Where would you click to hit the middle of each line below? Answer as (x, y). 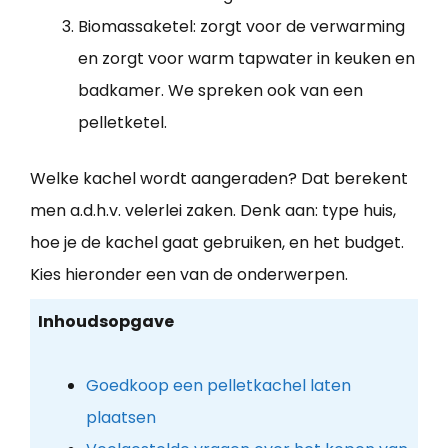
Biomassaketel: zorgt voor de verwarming (241, 26)
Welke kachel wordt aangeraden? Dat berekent (219, 178)
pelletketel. (122, 122)
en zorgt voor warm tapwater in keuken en (246, 58)
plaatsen (120, 418)
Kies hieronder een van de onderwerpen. (189, 274)
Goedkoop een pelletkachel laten (218, 386)
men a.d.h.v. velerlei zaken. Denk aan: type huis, (213, 210)
